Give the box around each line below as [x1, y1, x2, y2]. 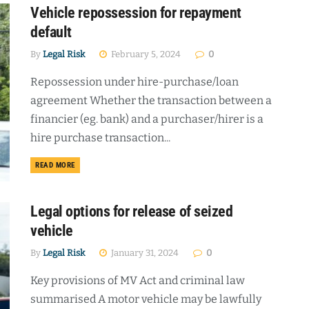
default [30, 23, 72, 41]
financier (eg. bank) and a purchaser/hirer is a [30, 112, 263, 126]
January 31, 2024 [109, 247, 179, 258]
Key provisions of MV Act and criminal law [30, 273, 245, 287]
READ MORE [35, 161, 75, 170]
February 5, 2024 [109, 49, 181, 60]
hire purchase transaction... [30, 131, 170, 145]
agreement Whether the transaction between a [30, 94, 272, 108]
